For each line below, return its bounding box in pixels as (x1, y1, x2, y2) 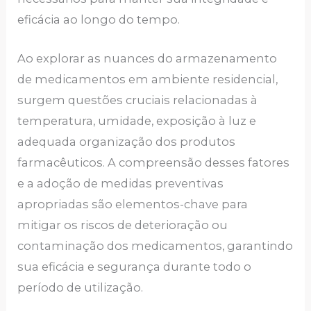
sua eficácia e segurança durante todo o (17, 259, 252, 274)
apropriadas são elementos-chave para (17, 196, 249, 211)
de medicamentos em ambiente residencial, (17, 72, 278, 86)
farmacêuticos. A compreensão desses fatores (17, 155, 290, 169)
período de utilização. (17, 280, 144, 294)
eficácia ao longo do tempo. (17, 12, 180, 26)
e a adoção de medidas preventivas (17, 176, 224, 190)
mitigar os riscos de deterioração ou (17, 217, 228, 232)
